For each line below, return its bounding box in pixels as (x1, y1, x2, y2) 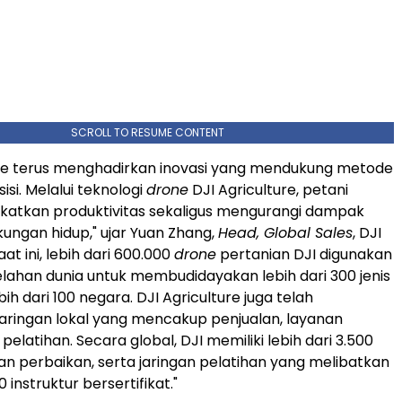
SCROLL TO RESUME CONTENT (70, 124, 224, 140)
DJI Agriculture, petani (188, 179, 348, 200)
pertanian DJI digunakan (216, 243, 392, 265)
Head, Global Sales (218, 222, 353, 243)
